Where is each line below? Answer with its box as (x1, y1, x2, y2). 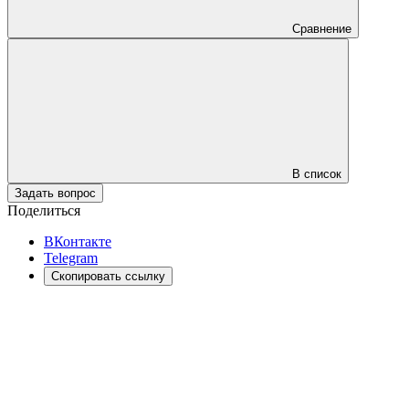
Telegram (44, 249, 98, 266)
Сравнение (292, 21, 351, 36)
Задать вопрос (15, 185, 96, 200)
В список (292, 166, 341, 181)
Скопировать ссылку (51, 268, 165, 283)
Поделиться (7, 202, 80, 218)
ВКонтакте (44, 233, 111, 249)
